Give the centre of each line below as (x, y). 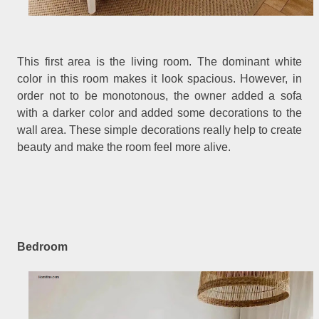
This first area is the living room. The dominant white (159, 62)
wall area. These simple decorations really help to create (159, 130)
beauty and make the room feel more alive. (124, 147)
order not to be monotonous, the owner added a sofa (159, 96)
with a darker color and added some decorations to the (159, 113)
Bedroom (43, 246)
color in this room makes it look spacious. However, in (159, 79)
